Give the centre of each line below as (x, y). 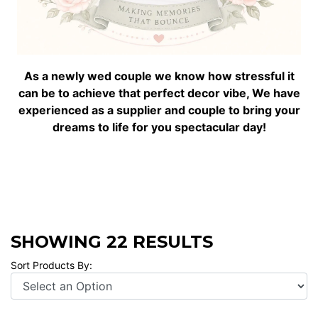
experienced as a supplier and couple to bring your (159, 110)
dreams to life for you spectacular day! (159, 127)
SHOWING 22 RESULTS (112, 242)
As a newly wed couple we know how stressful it (159, 76)
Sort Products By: (51, 265)
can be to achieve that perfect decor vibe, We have (159, 93)
